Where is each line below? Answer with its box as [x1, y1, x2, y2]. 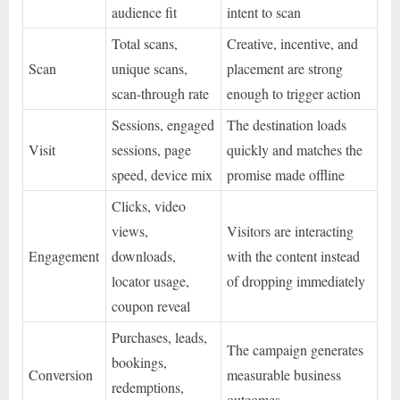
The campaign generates [227, 339, 364, 359]
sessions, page [112, 139, 192, 159]
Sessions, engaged [112, 114, 215, 134]
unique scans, [112, 58, 188, 78]
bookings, [112, 352, 168, 371]
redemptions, [112, 377, 185, 396]
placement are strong [227, 58, 344, 78]
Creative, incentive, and [227, 33, 359, 53]
